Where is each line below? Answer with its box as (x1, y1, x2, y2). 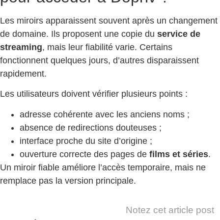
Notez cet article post (126, 204, 214, 215)
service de (157, 28, 200, 39)
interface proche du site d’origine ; (20, 136, 152, 146)
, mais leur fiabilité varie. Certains (42, 42, 172, 52)
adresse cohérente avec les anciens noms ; (20, 109, 190, 119)
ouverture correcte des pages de (20, 149, 149, 159)
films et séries (149, 149, 208, 159)
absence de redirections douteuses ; (20, 122, 162, 133)
